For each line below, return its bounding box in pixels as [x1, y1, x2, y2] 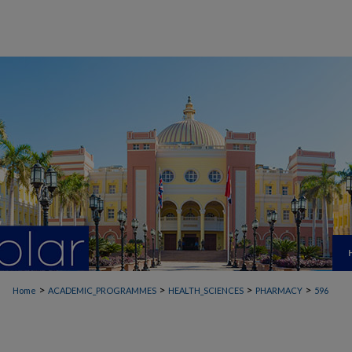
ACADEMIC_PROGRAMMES [48, 285, 156, 295]
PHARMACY [255, 285, 302, 295]
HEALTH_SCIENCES [168, 285, 244, 295]
